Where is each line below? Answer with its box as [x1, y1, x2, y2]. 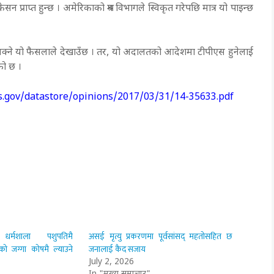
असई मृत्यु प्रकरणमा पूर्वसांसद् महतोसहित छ [89, 229, 232, 243]
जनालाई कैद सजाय [89, 242, 146, 256]
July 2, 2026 [89, 256, 135, 268]
